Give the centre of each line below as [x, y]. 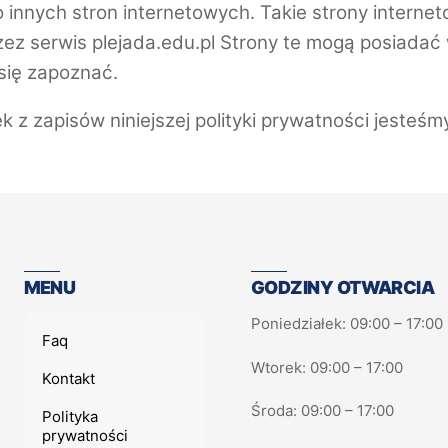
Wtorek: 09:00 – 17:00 [326, 367]
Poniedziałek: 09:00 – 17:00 [346, 323]
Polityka [70, 416]
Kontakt [69, 379]
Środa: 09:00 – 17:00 [322, 410]
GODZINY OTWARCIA [342, 287]
